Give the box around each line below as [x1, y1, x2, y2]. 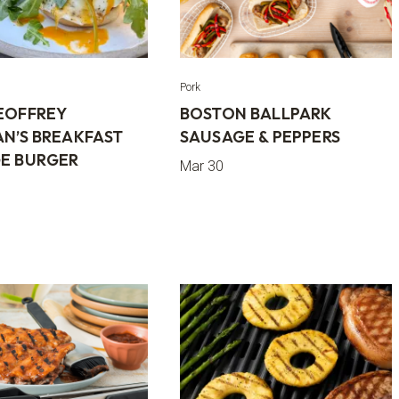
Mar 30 [179, 158, 224, 175]
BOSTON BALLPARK [179, 103, 331, 124]
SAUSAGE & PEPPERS [179, 126, 340, 147]
